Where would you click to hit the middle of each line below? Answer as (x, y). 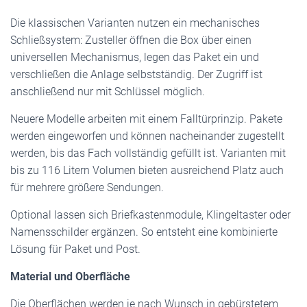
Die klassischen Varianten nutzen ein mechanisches (135, 23)
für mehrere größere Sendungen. (87, 187)
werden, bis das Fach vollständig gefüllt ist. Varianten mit (148, 153)
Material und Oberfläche (70, 277)
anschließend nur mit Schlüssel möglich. (108, 91)
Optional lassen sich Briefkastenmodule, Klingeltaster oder (150, 215)
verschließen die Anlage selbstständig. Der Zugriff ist (136, 74)
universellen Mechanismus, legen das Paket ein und (135, 57)
